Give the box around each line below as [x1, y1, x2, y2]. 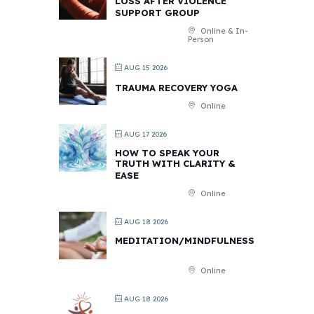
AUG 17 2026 [122, 129, 167, 139]
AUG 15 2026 [122, 62, 168, 72]
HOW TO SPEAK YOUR [115, 146, 219, 158]
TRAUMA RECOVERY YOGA [115, 81, 238, 93]
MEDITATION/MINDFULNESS [115, 234, 254, 246]
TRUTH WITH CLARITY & [115, 157, 235, 169]
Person [188, 34, 214, 44]
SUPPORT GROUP [115, 6, 200, 18]
